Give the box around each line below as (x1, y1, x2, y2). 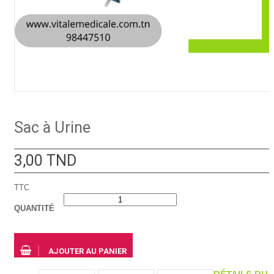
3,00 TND (14, 152, 76, 170)
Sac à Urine (14, 119, 91, 137)
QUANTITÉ (14, 204, 54, 213)
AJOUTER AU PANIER (48, 246, 127, 256)
